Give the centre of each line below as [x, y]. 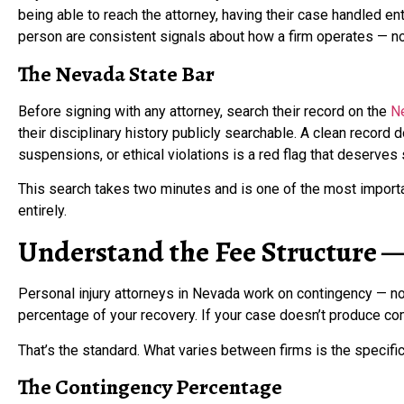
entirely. [42, 211]
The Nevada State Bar [116, 73]
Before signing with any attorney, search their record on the [204, 111]
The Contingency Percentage [150, 387]
